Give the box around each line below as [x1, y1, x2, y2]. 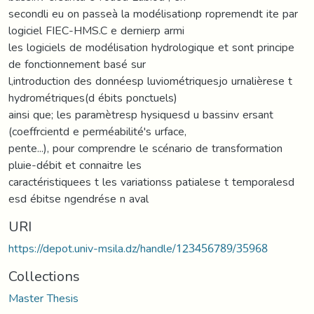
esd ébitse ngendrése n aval [8, 187, 149, 210]
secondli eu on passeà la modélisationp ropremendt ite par [8, 2, 298, 25]
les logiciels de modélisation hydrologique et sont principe [8, 36, 294, 58]
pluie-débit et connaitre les [8, 153, 142, 176]
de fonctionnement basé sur [8, 53, 146, 75]
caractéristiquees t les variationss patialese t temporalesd [8, 170, 294, 193]
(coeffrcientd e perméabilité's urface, [8, 120, 186, 142]
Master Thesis [8, 287, 78, 309]
